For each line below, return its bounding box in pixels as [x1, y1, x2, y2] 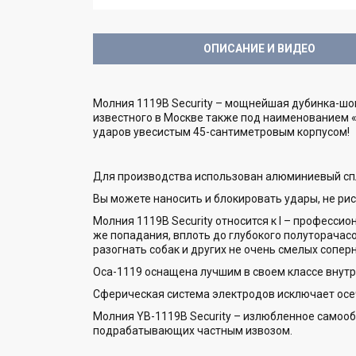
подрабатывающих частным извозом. [93, 323, 292, 337]
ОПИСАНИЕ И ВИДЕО [203, 41, 316, 55]
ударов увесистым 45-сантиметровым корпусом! [93, 125, 350, 138]
